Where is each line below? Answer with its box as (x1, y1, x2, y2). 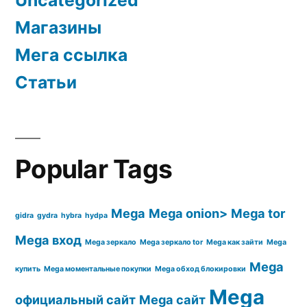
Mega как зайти (206, 237, 263, 247)
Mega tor (231, 205, 285, 221)
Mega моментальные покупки (44, 264, 151, 273)
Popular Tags (15, 153, 173, 184)
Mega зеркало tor (140, 237, 203, 247)
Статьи (15, 71, 77, 93)
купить (15, 264, 40, 273)
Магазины (15, 16, 101, 38)
